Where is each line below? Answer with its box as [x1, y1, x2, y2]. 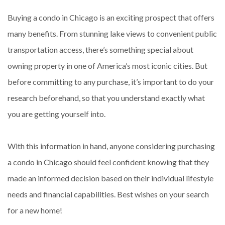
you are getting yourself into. [8, 108, 105, 119]
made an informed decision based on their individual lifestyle [8, 173, 213, 183]
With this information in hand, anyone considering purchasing [8, 141, 215, 151]
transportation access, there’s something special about [8, 44, 193, 54]
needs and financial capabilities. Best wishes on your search [8, 189, 209, 199]
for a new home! [8, 205, 62, 215]
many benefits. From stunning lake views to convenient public [8, 28, 217, 38]
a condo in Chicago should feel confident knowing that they [8, 157, 209, 167]
